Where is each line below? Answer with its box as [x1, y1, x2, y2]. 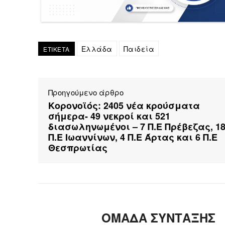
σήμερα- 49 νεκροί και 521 [48, 109, 170, 123]
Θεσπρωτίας [48, 141, 107, 155]
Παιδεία [123, 44, 154, 54]
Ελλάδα [81, 44, 113, 54]
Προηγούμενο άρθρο [48, 87, 124, 98]
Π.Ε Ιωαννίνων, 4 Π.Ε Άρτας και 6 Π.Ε [48, 131, 217, 144]
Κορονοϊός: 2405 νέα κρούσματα [48, 99, 200, 113]
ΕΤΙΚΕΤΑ [43, 45, 70, 54]
